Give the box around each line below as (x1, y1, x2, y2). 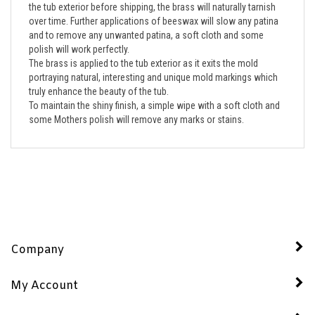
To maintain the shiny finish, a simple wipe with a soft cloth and (29, 89, 280, 101)
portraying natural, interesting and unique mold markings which (29, 60, 278, 72)
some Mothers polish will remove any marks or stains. (29, 103, 244, 115)
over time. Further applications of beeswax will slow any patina (29, 4, 278, 16)
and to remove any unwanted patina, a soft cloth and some (29, 18, 264, 30)
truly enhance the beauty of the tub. (29, 75, 173, 86)
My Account (11, 267, 78, 283)
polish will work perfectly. (29, 32, 131, 44)
